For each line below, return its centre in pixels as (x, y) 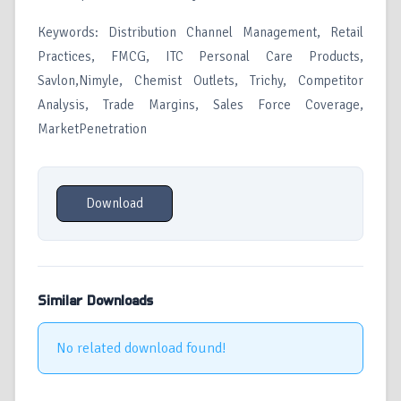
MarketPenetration (92, 129)
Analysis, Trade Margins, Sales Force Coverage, (200, 105)
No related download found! (141, 349)
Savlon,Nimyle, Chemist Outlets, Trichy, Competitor (200, 81)
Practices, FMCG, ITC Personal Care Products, (200, 57)
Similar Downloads (95, 301)
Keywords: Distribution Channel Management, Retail (200, 33)
